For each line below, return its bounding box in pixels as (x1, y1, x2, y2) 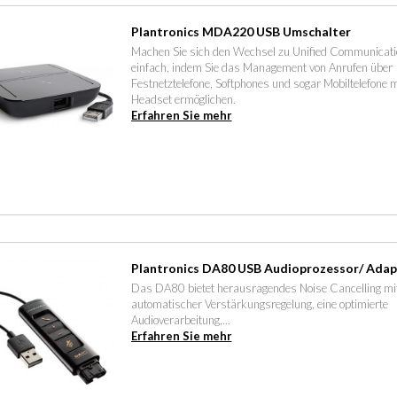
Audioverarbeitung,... (130, 312, 230, 327)
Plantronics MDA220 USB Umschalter (130, 23, 351, 39)
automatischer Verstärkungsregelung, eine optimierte (130, 296, 388, 311)
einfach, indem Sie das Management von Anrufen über (130, 59, 393, 74)
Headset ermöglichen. (130, 91, 236, 106)
